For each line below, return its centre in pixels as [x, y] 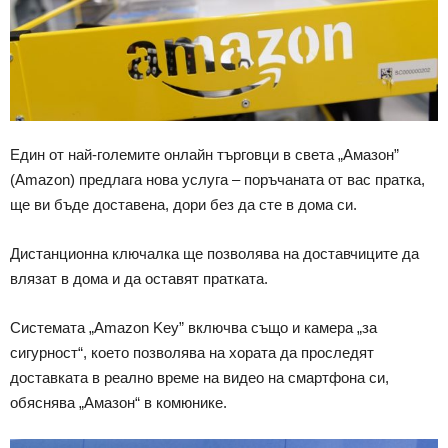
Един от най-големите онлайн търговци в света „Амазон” [204, 155]
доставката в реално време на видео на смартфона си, [199, 378]
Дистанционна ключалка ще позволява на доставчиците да [214, 254]
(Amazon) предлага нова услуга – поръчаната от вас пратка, [217, 180]
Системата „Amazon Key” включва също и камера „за [193, 328]
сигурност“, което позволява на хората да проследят [192, 353]
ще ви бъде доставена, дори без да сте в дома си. [183, 205]
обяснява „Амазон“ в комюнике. [118, 403]
